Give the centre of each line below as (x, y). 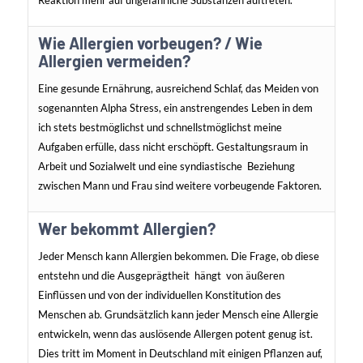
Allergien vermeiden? (114, 61)
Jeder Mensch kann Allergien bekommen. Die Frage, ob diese (178, 256)
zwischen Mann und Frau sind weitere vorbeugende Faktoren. (179, 186)
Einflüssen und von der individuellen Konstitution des (159, 295)
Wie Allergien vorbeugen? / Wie (150, 43)
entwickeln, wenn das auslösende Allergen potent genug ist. (175, 334)
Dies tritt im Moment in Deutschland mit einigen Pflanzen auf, (180, 354)
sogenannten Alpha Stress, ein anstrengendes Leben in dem (175, 108)
